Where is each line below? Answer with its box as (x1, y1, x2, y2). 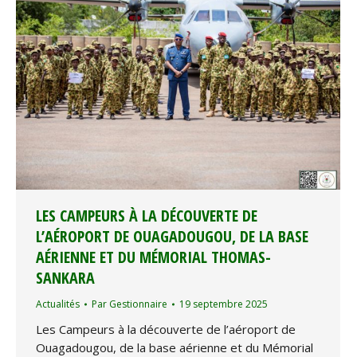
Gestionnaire (109, 296, 167, 311)
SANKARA (36, 266, 95, 288)
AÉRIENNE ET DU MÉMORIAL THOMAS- (36, 245, 271, 268)
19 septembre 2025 (179, 296, 268, 311)
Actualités (36, 296, 80, 311)
